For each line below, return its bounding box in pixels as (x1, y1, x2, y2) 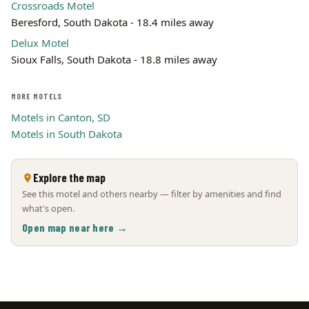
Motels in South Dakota (11, 127, 122, 141)
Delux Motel (11, 36, 69, 50)
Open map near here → (22, 221, 128, 234)
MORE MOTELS (11, 92, 63, 101)
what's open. (22, 202, 74, 215)
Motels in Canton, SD (11, 110, 110, 124)
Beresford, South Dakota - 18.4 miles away (11, 15, 214, 29)
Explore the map (33, 170, 106, 184)
